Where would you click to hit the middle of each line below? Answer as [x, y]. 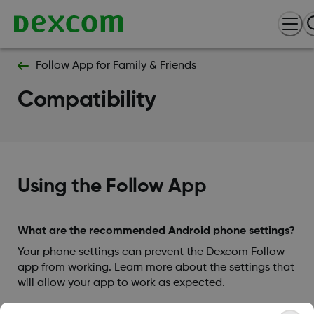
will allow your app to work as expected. [121, 284]
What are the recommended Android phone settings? [156, 232]
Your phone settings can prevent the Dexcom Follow [151, 253]
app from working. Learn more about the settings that [156, 268]
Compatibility [87, 101]
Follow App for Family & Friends [116, 66]
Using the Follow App [112, 187]
